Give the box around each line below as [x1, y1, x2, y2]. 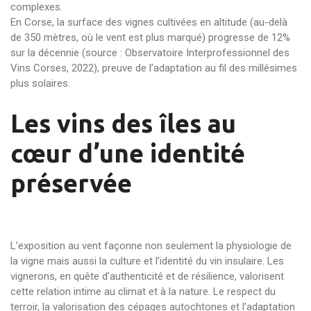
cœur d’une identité [10, 139, 245, 167]
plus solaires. [10, 77, 70, 90]
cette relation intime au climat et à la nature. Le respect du [10, 285, 276, 298]
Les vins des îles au [10, 109, 236, 137]
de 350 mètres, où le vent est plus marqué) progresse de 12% [10, 31, 290, 44]
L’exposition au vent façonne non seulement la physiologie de [10, 239, 292, 252]
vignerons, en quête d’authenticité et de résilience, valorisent [10, 270, 284, 283]
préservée [10, 169, 132, 197]
